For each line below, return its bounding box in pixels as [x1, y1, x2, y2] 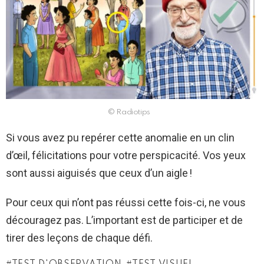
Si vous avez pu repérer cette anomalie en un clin [6, 131, 235, 144]
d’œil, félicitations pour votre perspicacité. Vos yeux [6, 149, 246, 162]
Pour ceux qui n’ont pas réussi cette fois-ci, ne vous [6, 196, 246, 209]
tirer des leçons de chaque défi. [6, 232, 153, 245]
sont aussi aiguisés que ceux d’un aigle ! [6, 167, 192, 180]
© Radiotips [107, 108, 151, 117]
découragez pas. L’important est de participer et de [6, 214, 243, 227]
